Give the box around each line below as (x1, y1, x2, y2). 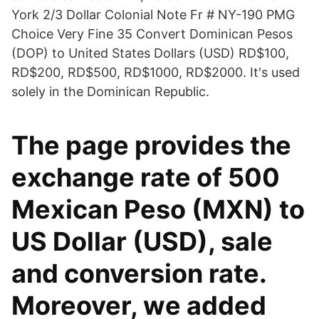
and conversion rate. (11, 258, 266, 289)
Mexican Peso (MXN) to (11, 194, 305, 225)
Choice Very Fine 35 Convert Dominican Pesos (11, 26, 293, 41)
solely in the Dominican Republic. (11, 84, 209, 99)
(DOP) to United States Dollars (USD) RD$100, (11, 46, 289, 61)
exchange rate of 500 (11, 162, 280, 193)
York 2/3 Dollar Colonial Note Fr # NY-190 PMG (11, 7, 295, 22)
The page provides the (11, 130, 291, 161)
